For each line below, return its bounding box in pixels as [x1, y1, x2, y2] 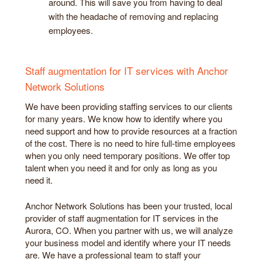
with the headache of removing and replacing [49, 9, 218, 22]
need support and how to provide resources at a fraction [25, 125, 237, 137]
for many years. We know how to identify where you [25, 112, 222, 125]
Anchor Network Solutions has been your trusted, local [25, 199, 232, 212]
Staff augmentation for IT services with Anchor [25, 63, 228, 78]
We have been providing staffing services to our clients [25, 100, 233, 113]
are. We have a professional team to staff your [25, 248, 201, 261]
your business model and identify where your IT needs [25, 236, 231, 249]
